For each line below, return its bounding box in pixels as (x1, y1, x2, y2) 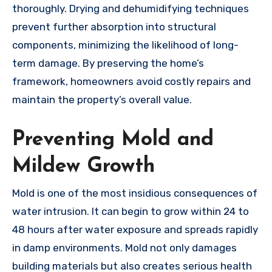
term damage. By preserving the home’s (12, 56, 204, 69)
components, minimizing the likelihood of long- (12, 38, 239, 51)
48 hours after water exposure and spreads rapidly (12, 223, 258, 236)
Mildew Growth (12, 155, 155, 177)
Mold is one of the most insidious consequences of (12, 187, 257, 200)
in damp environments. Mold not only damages (12, 242, 237, 254)
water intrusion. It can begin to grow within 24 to (12, 205, 249, 218)
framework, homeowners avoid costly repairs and (12, 75, 251, 87)
